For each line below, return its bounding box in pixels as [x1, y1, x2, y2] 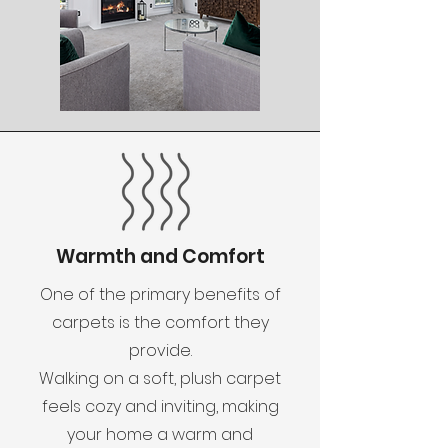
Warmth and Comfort [55, 243, 265, 270]
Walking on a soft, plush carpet [39, 367, 281, 390]
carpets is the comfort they [51, 311, 269, 334]
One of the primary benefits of [39, 283, 281, 306]
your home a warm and [67, 423, 253, 446]
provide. [128, 339, 192, 362]
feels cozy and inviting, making [41, 395, 279, 418]
